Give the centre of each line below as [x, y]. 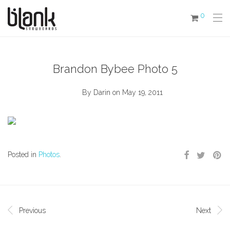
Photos [49, 155]
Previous [32, 211]
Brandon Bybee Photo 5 [115, 69]
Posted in [23, 155]
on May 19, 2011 [138, 93]
